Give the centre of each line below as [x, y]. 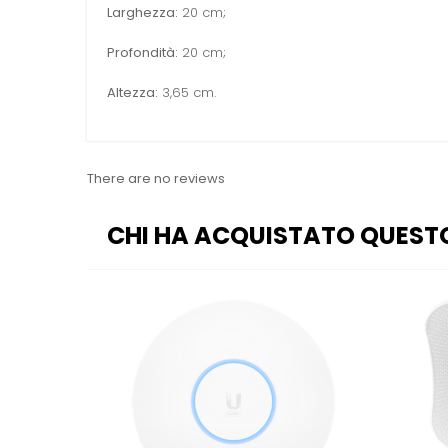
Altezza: [132, 93]
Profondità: [142, 53]
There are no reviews [156, 179]
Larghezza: [142, 13]
